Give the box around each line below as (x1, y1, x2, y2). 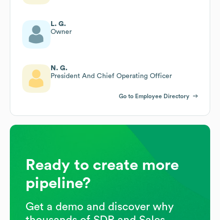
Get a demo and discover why (26, 201, 174, 212)
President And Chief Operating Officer (51, 72, 172, 80)
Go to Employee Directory (119, 93, 190, 99)
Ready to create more (26, 157, 179, 173)
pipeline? (26, 175, 91, 191)
